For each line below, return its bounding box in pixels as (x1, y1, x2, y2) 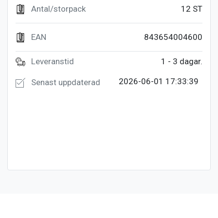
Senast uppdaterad (29, 77, 100, 88)
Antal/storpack (31, 3, 86, 14)
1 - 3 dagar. (161, 56, 202, 66)
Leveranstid (31, 56, 74, 66)
